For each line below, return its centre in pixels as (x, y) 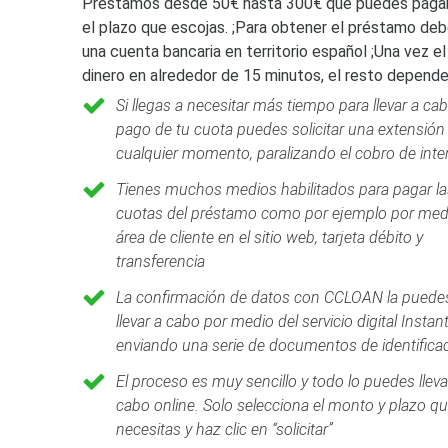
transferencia (160, 261)
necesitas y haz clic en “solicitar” (224, 429)
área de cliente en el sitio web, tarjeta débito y (269, 237)
